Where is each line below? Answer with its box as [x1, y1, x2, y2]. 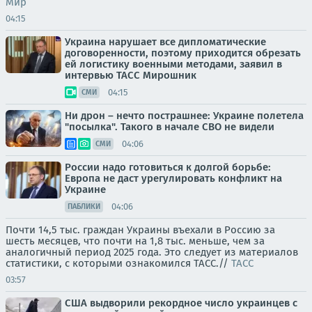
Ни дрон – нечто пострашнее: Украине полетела [65, 109, 304, 122]
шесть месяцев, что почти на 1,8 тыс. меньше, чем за [6, 235, 265, 247]
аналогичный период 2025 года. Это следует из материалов [6, 246, 298, 258]
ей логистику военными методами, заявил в [65, 58, 282, 70]
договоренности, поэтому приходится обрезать [65, 47, 301, 59]
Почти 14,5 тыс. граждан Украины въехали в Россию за [6, 224, 275, 236]
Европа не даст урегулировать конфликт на [65, 172, 282, 185]
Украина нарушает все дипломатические [65, 36, 266, 48]
